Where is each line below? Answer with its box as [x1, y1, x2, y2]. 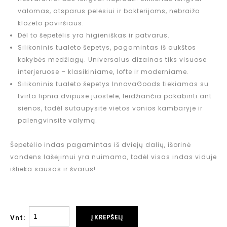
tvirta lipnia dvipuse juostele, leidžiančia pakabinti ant [18, 91, 212, 100]
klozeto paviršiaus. [18, 18, 84, 27]
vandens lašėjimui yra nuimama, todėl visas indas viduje [10, 152, 217, 161]
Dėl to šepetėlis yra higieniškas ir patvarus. [18, 30, 170, 40]
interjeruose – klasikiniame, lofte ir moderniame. [18, 67, 189, 76]
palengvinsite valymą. [18, 116, 97, 125]
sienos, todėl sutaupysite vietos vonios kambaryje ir [18, 103, 203, 112]
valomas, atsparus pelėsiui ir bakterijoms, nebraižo [18, 6, 200, 15]
